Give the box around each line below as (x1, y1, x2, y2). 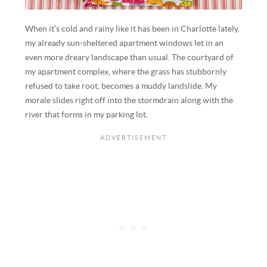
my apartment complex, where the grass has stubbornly (25, 67, 227, 77)
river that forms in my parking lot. (25, 110, 148, 120)
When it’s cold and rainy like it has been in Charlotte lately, (25, 24, 240, 34)
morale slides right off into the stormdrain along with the (25, 96, 234, 105)
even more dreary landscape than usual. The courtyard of (25, 53, 234, 63)
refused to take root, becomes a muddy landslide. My (25, 82, 218, 91)
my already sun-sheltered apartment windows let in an (25, 39, 224, 48)
